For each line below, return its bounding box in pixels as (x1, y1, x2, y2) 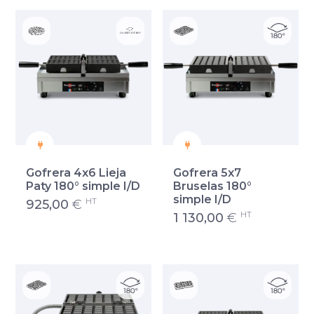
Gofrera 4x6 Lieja (26, 166, 127, 180)
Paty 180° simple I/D (26, 179, 141, 193)
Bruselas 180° (173, 179, 252, 193)
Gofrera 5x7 (173, 166, 241, 180)
